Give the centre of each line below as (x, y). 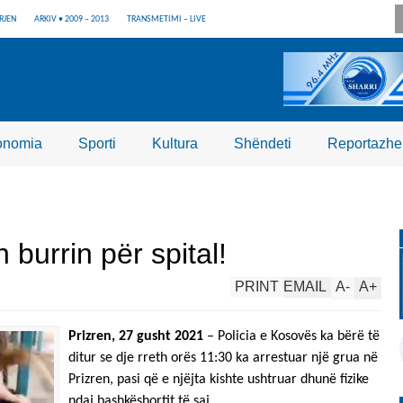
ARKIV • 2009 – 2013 (72, 19)
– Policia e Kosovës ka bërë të (291, 336)
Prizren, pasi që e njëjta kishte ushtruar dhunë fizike (219, 380)
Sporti (97, 143)
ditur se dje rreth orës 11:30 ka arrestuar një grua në (223, 358)
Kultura (175, 143)
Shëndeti (263, 143)
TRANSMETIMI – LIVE (166, 19)
